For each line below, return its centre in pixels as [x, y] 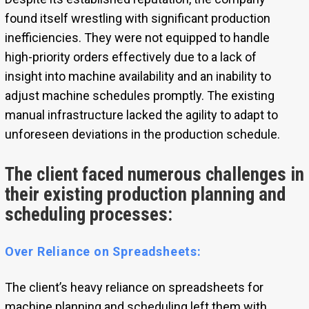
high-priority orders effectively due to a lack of [130, 57]
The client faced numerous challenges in [154, 174]
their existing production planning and [145, 194]
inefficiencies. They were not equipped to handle [137, 37]
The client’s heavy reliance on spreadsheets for [134, 287]
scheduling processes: [88, 214]
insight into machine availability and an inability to [138, 76]
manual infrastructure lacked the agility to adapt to [141, 114]
